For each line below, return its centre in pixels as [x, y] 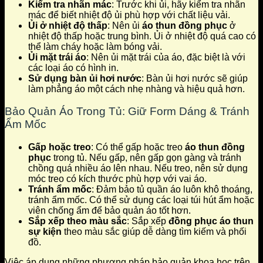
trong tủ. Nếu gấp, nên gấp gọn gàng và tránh [146, 157]
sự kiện [45, 231]
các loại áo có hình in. [73, 68]
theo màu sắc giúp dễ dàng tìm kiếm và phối [154, 231]
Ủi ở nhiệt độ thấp [68, 25]
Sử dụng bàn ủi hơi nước [85, 78]
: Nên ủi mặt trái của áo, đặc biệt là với [166, 57]
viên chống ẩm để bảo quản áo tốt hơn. [109, 210]
